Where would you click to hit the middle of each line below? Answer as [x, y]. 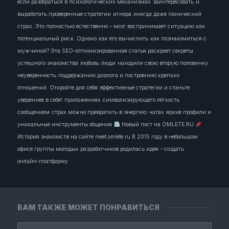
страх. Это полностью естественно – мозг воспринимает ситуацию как [111, 27]
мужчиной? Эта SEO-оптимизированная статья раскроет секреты [105, 51]
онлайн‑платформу [42, 162]
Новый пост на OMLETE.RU [158, 125]
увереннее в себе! [40, 100]
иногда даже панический [167, 14]
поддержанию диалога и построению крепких [119, 76]
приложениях [82, 100]
